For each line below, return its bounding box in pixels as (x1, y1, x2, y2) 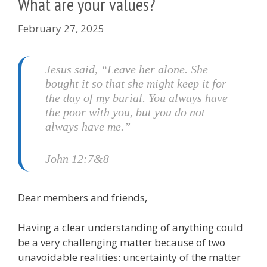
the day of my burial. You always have (45, 91, 228, 104)
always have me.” (45, 119, 131, 133)
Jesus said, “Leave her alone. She (45, 62, 208, 76)
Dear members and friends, (18, 190, 147, 204)
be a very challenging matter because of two (18, 235, 225, 250)
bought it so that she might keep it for (45, 76, 226, 90)
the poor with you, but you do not (45, 105, 205, 119)
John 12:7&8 (45, 152, 109, 166)
